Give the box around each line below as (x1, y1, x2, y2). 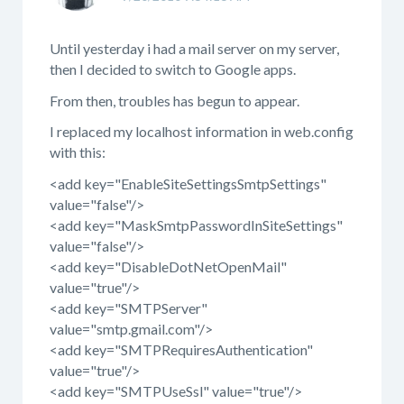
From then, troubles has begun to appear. (50, 91, 299, 109)
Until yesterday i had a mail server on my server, (50, 40, 339, 57)
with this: (50, 143, 106, 161)
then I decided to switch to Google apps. (50, 60, 296, 78)
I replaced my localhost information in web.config (50, 123, 353, 140)
